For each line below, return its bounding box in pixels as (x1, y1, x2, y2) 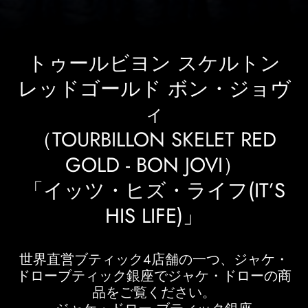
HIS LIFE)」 (105, 201, 203, 230)
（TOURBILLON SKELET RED (32, 124, 276, 154)
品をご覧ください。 (92, 283, 216, 303)
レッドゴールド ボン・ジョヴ (17, 74, 291, 103)
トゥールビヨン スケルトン (27, 48, 280, 78)
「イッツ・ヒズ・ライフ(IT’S (23, 175, 285, 205)
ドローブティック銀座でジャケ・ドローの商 (16, 266, 291, 287)
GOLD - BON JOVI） (65, 150, 243, 179)
